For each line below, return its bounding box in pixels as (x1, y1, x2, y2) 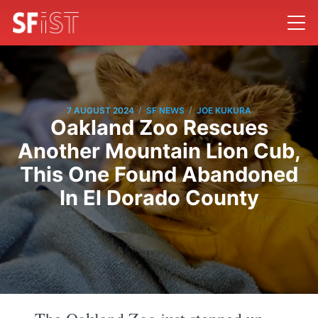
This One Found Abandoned (20, 162, 298, 187)
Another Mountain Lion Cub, (17, 138, 301, 164)
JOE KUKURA (197, 104, 251, 116)
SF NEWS (146, 104, 185, 116)
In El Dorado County (59, 185, 259, 211)
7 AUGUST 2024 (67, 104, 134, 116)
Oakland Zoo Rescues (50, 115, 268, 141)
